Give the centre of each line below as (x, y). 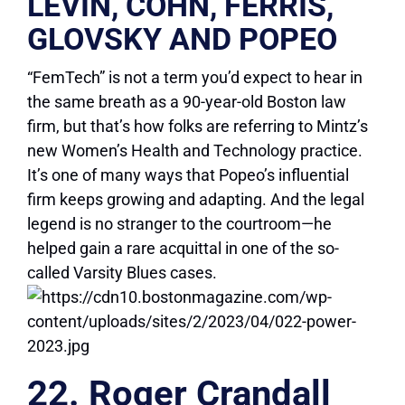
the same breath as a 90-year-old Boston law (187, 102)
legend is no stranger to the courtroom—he (179, 224)
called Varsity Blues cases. (122, 273)
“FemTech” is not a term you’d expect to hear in (195, 78)
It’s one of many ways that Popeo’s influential (188, 175)
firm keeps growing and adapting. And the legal (196, 200)
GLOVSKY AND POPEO (182, 39)
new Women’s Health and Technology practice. (195, 151)
